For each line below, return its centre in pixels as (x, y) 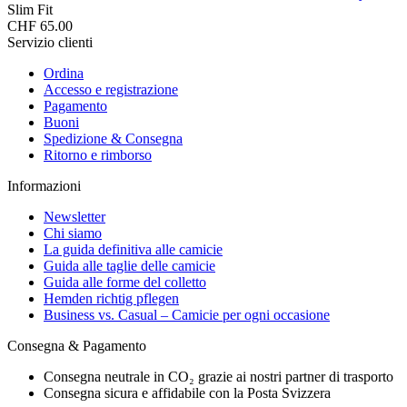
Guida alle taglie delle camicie (129, 265)
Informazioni (44, 185)
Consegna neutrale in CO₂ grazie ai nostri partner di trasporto (218, 376)
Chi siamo (73, 233)
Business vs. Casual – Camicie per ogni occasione (187, 314)
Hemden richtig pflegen (111, 298)
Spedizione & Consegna (113, 138)
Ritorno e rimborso (98, 154)
